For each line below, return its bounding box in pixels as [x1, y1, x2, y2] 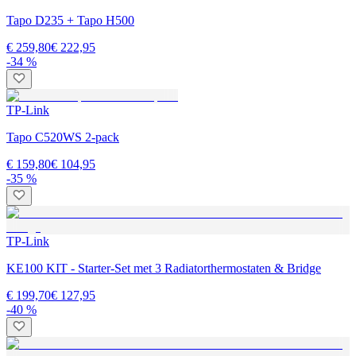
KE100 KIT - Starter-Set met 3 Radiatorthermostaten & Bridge [6, 261, 321, 275]
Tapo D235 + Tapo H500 [6, 13, 134, 27]
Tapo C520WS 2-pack [6, 130, 119, 144]
